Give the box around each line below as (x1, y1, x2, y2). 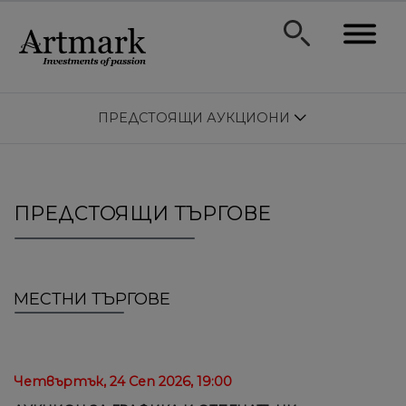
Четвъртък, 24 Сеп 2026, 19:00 (14, 373, 232, 391)
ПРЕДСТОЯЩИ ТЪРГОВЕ (14, 201, 271, 226)
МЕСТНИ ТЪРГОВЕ (14, 289, 170, 310)
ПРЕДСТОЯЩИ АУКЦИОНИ (98, 110, 294, 127)
